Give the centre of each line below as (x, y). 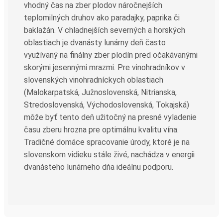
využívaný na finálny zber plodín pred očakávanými (111, 55)
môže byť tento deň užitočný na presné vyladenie (110, 117)
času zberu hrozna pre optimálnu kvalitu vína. (101, 129)
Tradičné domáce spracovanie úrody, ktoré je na (107, 142)
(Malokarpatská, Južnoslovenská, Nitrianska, (100, 92)
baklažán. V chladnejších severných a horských (105, 30)
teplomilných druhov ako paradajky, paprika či (102, 17)
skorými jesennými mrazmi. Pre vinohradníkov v (105, 67)
